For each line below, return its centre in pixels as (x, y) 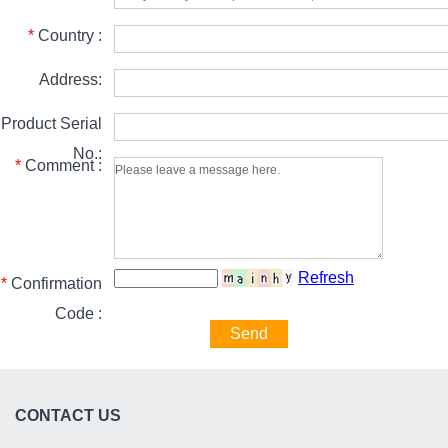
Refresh (326, 277)
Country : (68, 35)
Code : (78, 313)
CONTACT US (68, 415)
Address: (64, 79)
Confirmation (54, 283)
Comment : (61, 165)
